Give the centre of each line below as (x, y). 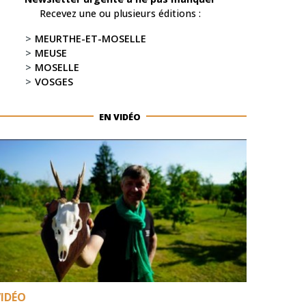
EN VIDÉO (120, 116)
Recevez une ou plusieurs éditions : (120, 13)
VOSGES (54, 81)
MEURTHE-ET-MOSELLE (91, 38)
